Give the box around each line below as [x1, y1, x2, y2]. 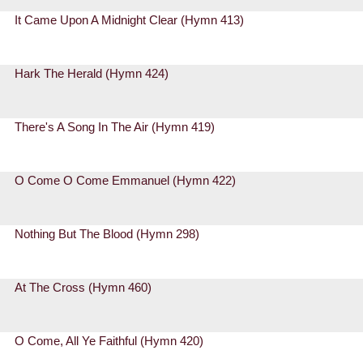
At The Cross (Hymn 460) [15, 280, 152, 295]
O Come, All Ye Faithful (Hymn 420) [15, 334, 204, 348]
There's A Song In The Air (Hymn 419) [15, 120, 216, 135]
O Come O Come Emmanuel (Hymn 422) [15, 173, 237, 188]
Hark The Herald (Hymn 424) [15, 66, 169, 81]
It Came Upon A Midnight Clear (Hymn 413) [15, 13, 245, 28]
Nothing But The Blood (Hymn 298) [15, 227, 200, 241]
